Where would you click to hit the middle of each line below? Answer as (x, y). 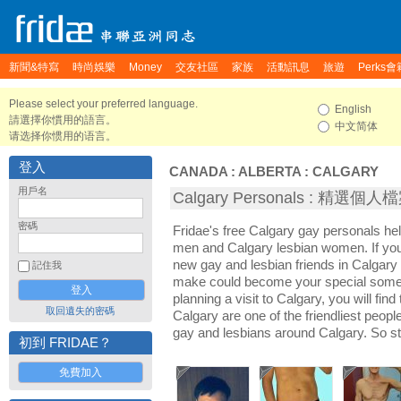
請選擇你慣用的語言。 (63, 120)
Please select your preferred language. (103, 104)
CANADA (198, 172)
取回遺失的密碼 (81, 311)
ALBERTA (269, 172)
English (352, 109)
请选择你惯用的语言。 (63, 136)
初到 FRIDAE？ (65, 343)
